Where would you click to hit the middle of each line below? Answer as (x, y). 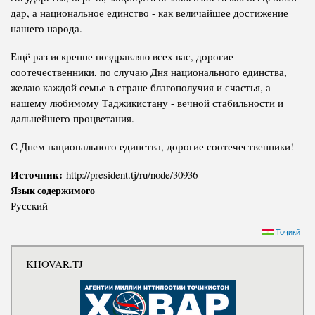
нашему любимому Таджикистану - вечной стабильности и (147, 103)
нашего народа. (46, 28)
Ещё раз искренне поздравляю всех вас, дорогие (122, 57)
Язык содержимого (53, 191)
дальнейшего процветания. (72, 118)
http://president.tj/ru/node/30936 (132, 175)
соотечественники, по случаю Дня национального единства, (149, 72)
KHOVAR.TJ (54, 264)
